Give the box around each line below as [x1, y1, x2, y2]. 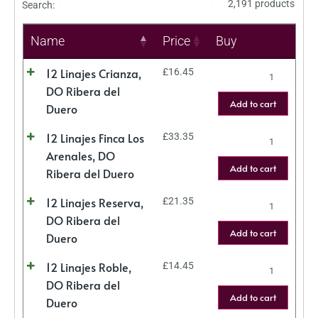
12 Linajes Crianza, [45, 65, 141, 82]
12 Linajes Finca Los [45, 130, 144, 146]
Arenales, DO [45, 148, 115, 164]
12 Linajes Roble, [45, 259, 131, 275]
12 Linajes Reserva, [45, 194, 143, 211]
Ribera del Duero [45, 165, 134, 182]
